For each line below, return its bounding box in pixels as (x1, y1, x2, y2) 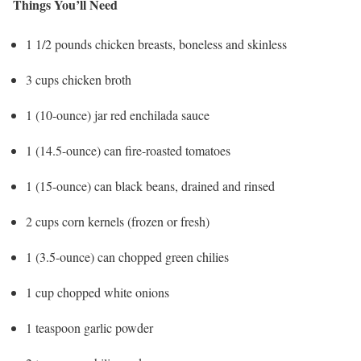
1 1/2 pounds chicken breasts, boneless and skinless (26, 35, 287, 53)
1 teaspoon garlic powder (26, 319, 153, 337)
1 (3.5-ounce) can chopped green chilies (26, 248, 229, 266)
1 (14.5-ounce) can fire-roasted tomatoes (26, 142, 230, 160)
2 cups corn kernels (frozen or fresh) (26, 213, 210, 230)
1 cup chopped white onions (26, 284, 169, 301)
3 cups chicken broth (26, 71, 131, 89)
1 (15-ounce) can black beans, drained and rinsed (26, 177, 275, 195)
